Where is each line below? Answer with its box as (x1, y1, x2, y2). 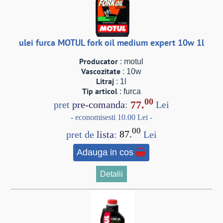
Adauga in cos (77, 147, 134, 158)
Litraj (96, 76, 114, 87)
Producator (79, 56, 118, 67)
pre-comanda (72, 100, 125, 110)
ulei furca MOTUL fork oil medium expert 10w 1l (18, 37, 204, 49)
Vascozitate (81, 66, 121, 77)
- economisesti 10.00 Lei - (70, 112, 152, 121)
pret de (66, 129, 97, 139)
